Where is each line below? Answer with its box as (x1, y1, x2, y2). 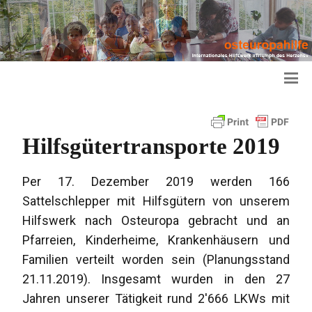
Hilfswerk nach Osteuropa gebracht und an (22, 213, 290, 228)
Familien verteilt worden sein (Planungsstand (22, 252, 290, 267)
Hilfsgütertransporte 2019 (22, 133, 281, 159)
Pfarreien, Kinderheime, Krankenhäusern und (22, 233, 290, 248)
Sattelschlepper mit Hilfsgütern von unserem (22, 194, 290, 209)
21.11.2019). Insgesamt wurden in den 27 (22, 272, 290, 287)
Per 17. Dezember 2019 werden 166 (22, 174, 290, 189)
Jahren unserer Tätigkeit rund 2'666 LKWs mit (22, 291, 290, 306)
